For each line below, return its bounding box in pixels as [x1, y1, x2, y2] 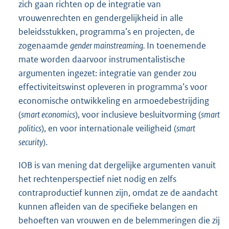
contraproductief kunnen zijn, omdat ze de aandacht [18, 187, 218, 198]
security [18, 136, 43, 148]
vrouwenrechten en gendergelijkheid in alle [18, 12, 183, 24]
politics [18, 122, 41, 134]
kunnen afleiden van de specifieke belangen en [18, 200, 198, 212]
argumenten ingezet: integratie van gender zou [18, 67, 196, 79]
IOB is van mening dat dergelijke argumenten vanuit [18, 159, 216, 171]
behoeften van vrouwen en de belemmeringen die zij [18, 214, 220, 226]
